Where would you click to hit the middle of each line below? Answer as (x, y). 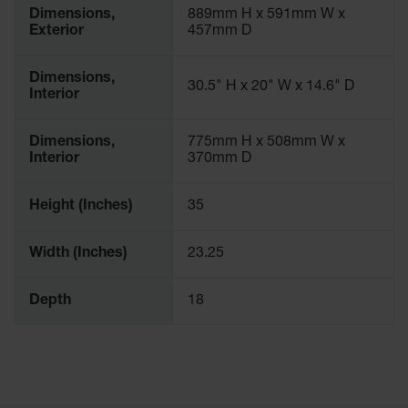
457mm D (219, 32)
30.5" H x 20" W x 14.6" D (271, 88)
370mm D (219, 160)
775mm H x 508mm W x (266, 143)
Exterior (56, 32)
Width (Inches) (78, 255)
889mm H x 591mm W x (266, 16)
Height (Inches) (81, 207)
